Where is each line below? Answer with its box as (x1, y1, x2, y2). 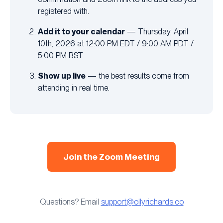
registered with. (38, 6, 89, 16)
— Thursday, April (125, 27, 188, 37)
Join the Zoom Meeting (63, 151, 160, 162)
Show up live (38, 71, 86, 81)
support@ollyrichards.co (101, 197, 184, 207)
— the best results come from (86, 71, 189, 81)
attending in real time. (38, 83, 110, 93)
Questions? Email (39, 197, 101, 207)
